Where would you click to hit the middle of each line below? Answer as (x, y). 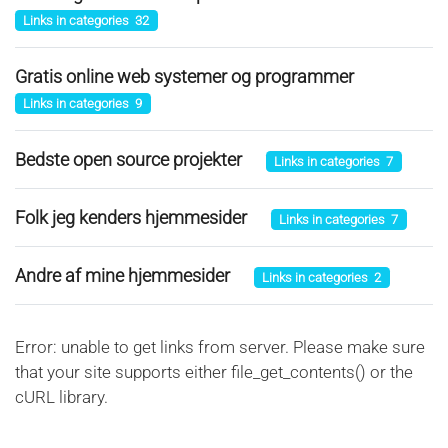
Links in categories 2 (322, 277)
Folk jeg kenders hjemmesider (131, 217)
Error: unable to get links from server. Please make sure (220, 346)
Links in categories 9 (83, 103)
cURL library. (61, 396)
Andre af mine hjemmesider (122, 275)
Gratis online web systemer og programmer (184, 76)
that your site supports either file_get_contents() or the (214, 371)
